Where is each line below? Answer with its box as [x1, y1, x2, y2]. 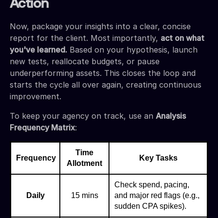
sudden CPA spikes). [114, 201, 186, 210]
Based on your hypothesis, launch [67, 44, 198, 54]
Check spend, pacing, [114, 180, 189, 189]
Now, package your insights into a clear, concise [10, 21, 191, 31]
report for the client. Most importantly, [10, 33, 161, 43]
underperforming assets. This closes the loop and [10, 68, 196, 78]
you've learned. [10, 44, 67, 54]
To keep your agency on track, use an [10, 110, 156, 121]
